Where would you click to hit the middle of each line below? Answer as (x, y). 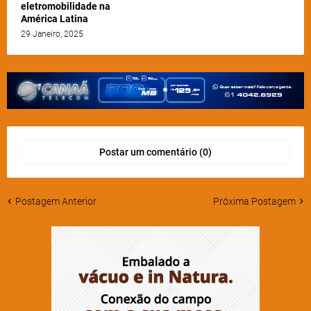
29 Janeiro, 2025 (52, 34)
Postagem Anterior (56, 201)
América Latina (54, 18)
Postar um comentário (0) (155, 152)
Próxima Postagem (254, 201)
